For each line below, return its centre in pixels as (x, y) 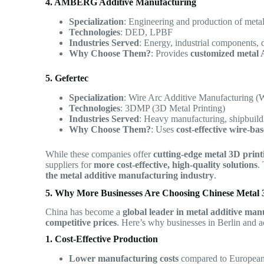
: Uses (164, 129)
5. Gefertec (67, 78)
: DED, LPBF (147, 32)
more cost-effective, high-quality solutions (176, 164)
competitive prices (81, 223)
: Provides (171, 53)
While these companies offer (100, 154)
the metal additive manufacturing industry (130, 175)
